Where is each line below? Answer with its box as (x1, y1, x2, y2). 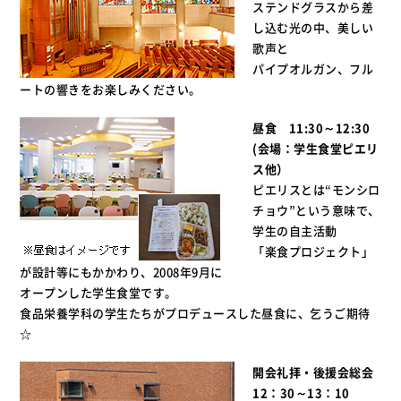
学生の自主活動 (252, 222, 337, 239)
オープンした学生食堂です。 (20, 284, 177, 301)
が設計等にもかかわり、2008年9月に (20, 263, 223, 280)
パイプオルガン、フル (252, 60, 374, 77)
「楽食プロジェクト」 (252, 243, 374, 260)
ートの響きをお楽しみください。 (20, 81, 201, 98)
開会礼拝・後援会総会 (252, 363, 374, 380)
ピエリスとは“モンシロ (252, 181, 380, 198)
